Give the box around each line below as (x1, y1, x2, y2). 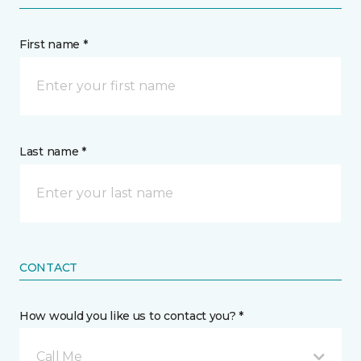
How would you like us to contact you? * (19, 309, 244, 323)
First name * (19, 37, 88, 52)
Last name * (19, 144, 86, 159)
